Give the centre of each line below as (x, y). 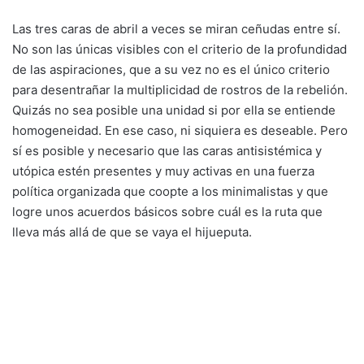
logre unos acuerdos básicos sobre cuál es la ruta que (167, 211)
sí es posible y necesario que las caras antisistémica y (167, 150)
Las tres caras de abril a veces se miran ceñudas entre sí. (176, 28)
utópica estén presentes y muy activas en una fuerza (163, 171)
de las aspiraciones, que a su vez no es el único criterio (171, 69)
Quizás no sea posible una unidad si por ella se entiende (174, 110)
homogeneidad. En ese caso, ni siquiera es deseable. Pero (180, 130)
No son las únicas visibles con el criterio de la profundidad (180, 49)
